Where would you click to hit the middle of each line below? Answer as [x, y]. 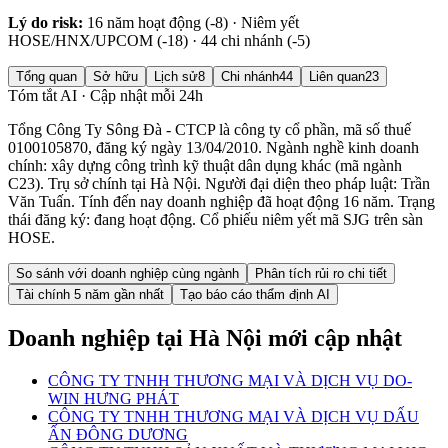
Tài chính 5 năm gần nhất [90, 295]
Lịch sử [176, 77]
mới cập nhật [335, 338]
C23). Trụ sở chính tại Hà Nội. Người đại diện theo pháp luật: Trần [219, 184]
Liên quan [337, 77]
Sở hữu [115, 77]
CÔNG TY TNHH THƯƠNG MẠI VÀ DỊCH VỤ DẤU [233, 417]
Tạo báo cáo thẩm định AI [255, 295]
